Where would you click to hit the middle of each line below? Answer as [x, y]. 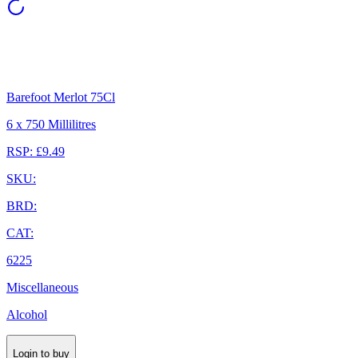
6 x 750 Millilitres [51, 124]
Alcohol [27, 314]
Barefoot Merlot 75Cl [61, 97]
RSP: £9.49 [36, 151]
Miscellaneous [42, 287]
